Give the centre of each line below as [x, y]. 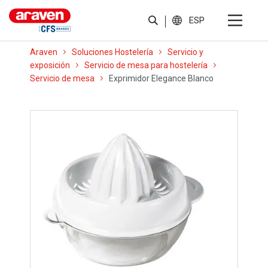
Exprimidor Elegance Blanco [161, 78]
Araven [44, 52]
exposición [50, 65]
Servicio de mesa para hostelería [146, 65]
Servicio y [185, 52]
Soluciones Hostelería [112, 52]
